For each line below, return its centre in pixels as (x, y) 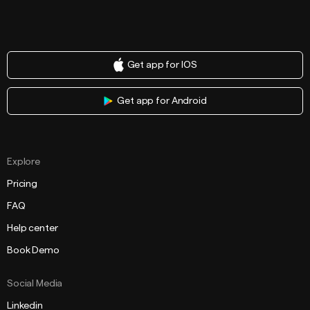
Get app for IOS (162, 65)
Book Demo (33, 250)
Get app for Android (162, 101)
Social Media (35, 284)
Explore (24, 162)
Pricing (22, 184)
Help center (33, 228)
